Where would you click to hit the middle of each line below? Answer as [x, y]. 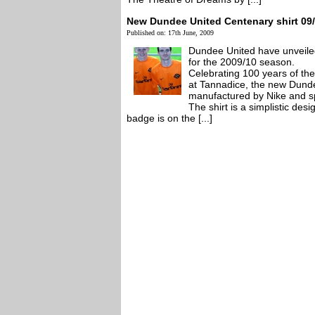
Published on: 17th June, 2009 [170, 33]
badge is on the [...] [169, 118]
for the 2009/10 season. [242, 62]
